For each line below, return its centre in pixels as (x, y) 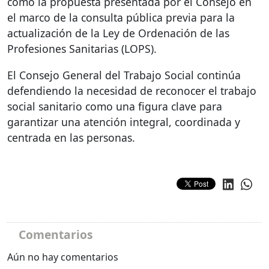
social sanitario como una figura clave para (115, 107)
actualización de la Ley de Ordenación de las (118, 33)
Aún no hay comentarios (63, 257)
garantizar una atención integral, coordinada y (124, 122)
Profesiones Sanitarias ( (66, 49)
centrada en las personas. (71, 138)
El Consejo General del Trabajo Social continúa (124, 75)
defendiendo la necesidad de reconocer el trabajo (132, 91)
